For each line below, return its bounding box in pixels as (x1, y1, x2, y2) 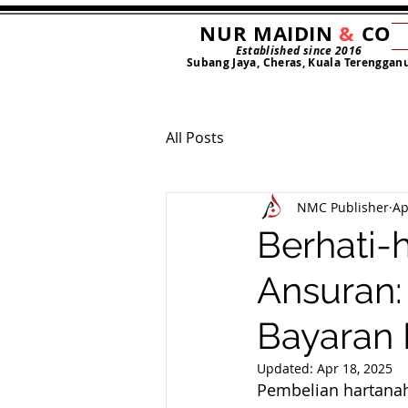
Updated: (257, 359, 317, 377)
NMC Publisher (297, 199, 389, 217)
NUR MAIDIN (199, 19, 340, 47)
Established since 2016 (235, 43, 362, 58)
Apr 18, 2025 (317, 359, 393, 377)
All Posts (166, 127, 224, 148)
